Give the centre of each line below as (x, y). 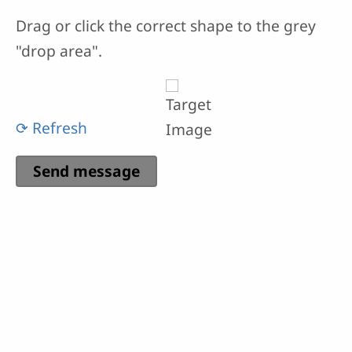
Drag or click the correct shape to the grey (166, 25)
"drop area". (59, 50)
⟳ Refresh (51, 127)
